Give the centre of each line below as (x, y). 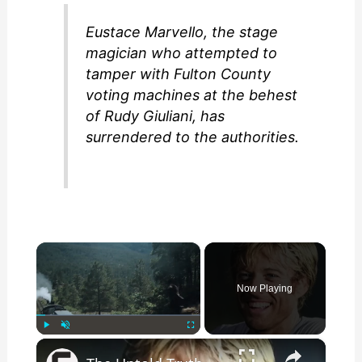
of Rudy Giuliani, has (156, 116)
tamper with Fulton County (179, 74)
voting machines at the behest (192, 95)
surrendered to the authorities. (193, 137)
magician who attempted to (182, 53)
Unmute (76, 343)
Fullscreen (205, 343)
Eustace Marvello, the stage (182, 32)
